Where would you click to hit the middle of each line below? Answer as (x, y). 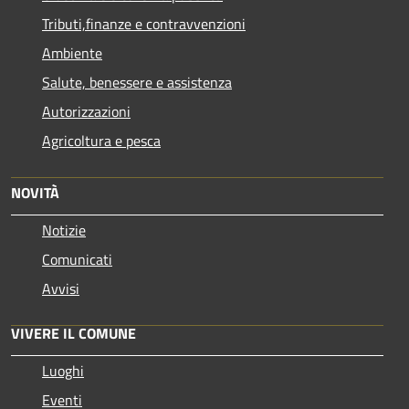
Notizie (64, 231)
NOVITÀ (35, 193)
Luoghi (63, 371)
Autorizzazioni (86, 112)
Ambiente (72, 53)
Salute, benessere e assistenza (137, 83)
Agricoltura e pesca (101, 141)
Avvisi (61, 289)
